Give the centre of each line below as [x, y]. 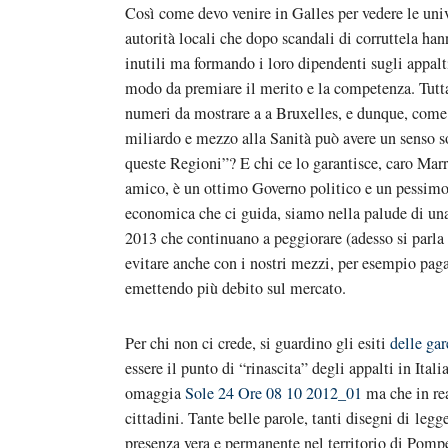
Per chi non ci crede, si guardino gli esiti [257, 343]
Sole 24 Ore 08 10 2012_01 [273, 393]
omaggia [155, 393]
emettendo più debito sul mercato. [235, 288]
